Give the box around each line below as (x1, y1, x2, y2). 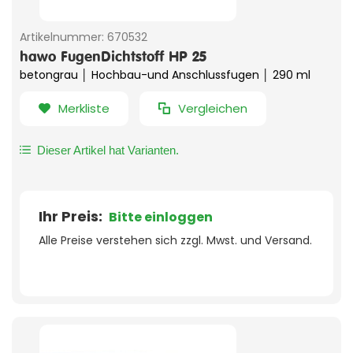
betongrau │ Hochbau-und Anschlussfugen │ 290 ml (20, 66, 310, 83)
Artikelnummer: (20, 28, 104, 45)
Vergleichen (178, 99, 247, 117)
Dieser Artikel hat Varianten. (37, 143, 179, 157)
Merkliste (58, 99, 110, 117)
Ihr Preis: (39, 206, 106, 227)
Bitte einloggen (109, 208, 213, 227)
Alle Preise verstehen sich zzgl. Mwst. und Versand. (39, 232, 312, 249)
